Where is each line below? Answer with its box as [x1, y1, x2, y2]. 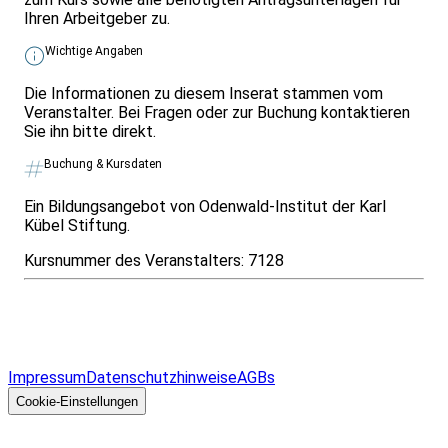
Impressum [8, 368, 86, 388]
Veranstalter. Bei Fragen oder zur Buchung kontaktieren [24, 103, 410, 123]
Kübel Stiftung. [24, 216, 130, 236]
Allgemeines [8, 352, 106, 369]
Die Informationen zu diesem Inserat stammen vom [24, 84, 383, 104]
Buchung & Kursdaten [44, 157, 162, 172]
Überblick [8, 328, 84, 345]
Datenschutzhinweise [86, 368, 237, 388]
